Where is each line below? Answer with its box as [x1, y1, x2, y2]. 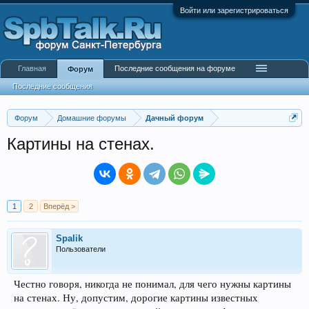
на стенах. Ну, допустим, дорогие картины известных [14, 291, 258, 304]
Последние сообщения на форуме [114, 64, 235, 72]
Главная [18, 64, 46, 72]
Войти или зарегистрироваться [180, 6, 288, 14]
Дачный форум [146, 114, 203, 122]
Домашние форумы [57, 114, 126, 122]
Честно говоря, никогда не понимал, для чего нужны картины [14, 277, 291, 290]
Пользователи [56, 245, 106, 253]
